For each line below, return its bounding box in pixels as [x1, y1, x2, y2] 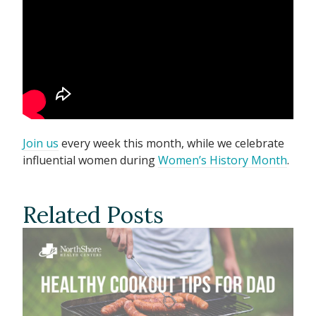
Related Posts [23, 200, 164, 229]
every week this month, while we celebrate [59, 135, 284, 151]
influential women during [23, 152, 158, 168]
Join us [23, 135, 59, 151]
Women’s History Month [158, 152, 287, 168]
